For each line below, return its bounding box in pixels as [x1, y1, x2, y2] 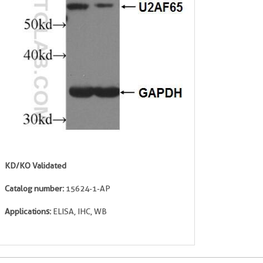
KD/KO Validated [5, 161, 66, 170]
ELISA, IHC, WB [51, 207, 107, 216]
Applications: [5, 207, 51, 216]
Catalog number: [5, 184, 66, 193]
